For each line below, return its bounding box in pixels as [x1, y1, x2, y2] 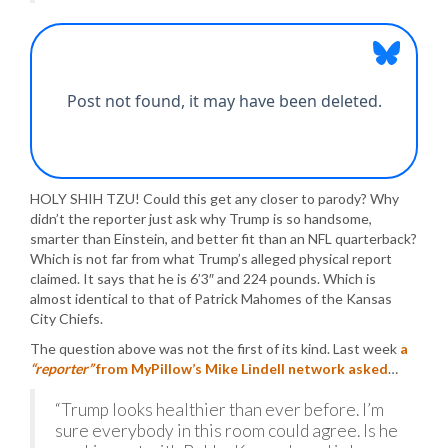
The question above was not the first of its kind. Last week [30, 340, 400, 357]
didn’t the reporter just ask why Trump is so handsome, [30, 210, 372, 227]
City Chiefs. [30, 310, 103, 327]
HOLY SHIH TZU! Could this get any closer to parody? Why [30, 190, 399, 207]
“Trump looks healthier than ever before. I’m [55, 399, 384, 420]
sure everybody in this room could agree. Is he [55, 420, 398, 441]
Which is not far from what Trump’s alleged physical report [30, 250, 392, 267]
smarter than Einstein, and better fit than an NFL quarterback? [30, 230, 417, 247]
